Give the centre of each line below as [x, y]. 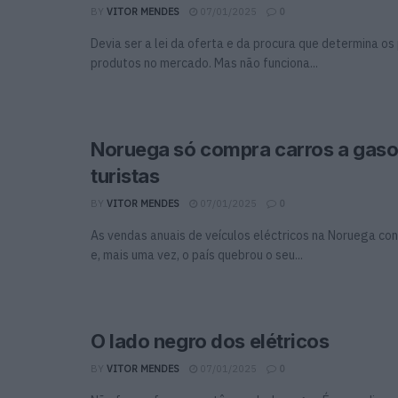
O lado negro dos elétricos [210, 341]
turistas [125, 175]
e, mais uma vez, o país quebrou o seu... [197, 255]
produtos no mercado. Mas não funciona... [204, 63]
